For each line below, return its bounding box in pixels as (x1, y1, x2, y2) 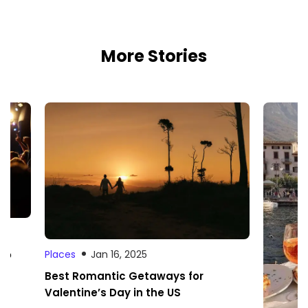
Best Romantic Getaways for (45, 268, 203, 283)
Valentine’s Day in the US (45, 285, 181, 300)
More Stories (101, 45, 207, 67)
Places (45, 247, 76, 261)
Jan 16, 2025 (91, 247, 147, 261)
